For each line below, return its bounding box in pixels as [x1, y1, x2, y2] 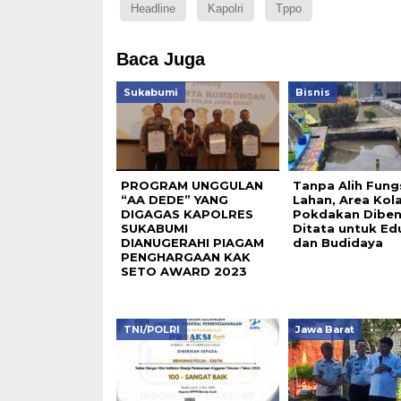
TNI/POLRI [123, 322, 180, 336]
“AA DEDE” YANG [120, 192, 228, 207]
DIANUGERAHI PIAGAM [120, 235, 264, 250]
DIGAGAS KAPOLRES [120, 206, 253, 221]
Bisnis [294, 85, 330, 98]
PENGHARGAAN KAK [120, 249, 251, 264]
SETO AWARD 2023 [120, 263, 247, 278]
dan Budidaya [292, 235, 383, 250]
